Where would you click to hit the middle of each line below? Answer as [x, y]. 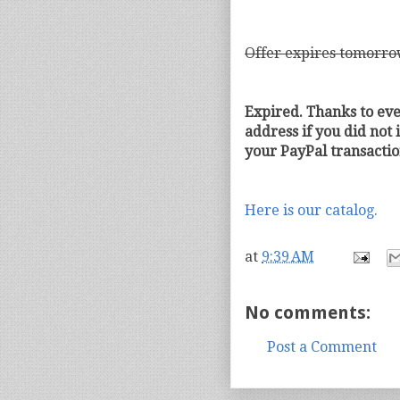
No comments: [308, 312]
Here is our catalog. [311, 210]
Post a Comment [322, 347]
